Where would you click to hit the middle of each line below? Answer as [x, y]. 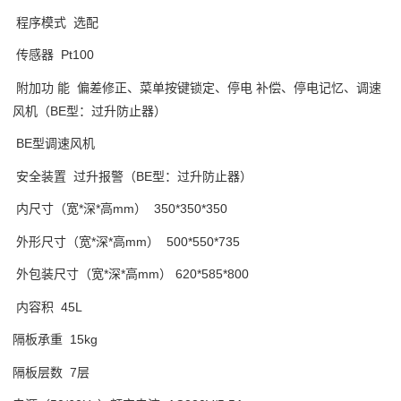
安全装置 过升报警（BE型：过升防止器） [132, 176]
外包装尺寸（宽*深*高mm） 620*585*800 [131, 274]
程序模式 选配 [57, 22]
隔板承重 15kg [57, 339]
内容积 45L [49, 307]
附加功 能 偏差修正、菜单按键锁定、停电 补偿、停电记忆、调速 [197, 87]
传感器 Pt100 [55, 55]
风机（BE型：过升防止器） [91, 111]
